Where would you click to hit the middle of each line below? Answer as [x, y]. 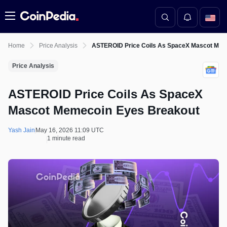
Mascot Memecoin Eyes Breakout [104, 110]
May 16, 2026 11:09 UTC [70, 130]
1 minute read [66, 138]
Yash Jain [22, 130]
